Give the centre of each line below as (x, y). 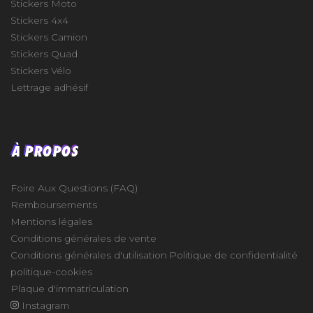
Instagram (44, 305)
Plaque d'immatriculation (70, 288)
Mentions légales (51, 221)
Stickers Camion (49, 37)
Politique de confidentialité (233, 255)
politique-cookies (51, 271)
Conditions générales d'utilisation (89, 255)
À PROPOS (44, 150)
